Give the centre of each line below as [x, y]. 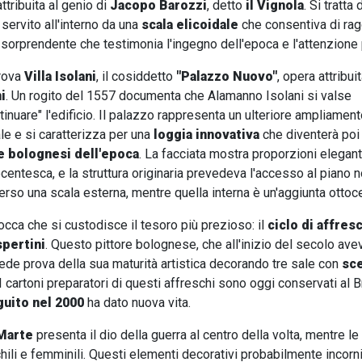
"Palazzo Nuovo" [227, 76]
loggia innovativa [206, 135]
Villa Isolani [60, 76]
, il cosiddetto [136, 76]
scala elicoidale [190, 25]
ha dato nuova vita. [137, 303]
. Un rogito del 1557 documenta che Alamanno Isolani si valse [179, 96]
